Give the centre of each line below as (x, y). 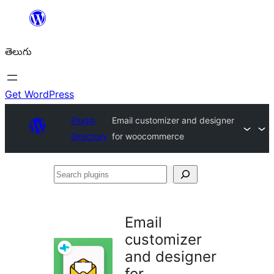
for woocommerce (148, 136)
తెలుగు (18, 51)
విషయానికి (25, 18)
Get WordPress (39, 94)
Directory (89, 136)
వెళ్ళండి (19, 37)
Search (69, 174)
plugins (70, 192)
